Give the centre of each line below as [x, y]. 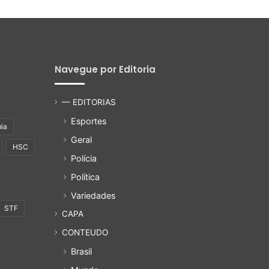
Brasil [81, 252]
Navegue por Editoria [105, 70]
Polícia [84, 159]
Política [85, 177]
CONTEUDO [85, 233]
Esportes [89, 121]
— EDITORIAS [89, 102]
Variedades [93, 196]
